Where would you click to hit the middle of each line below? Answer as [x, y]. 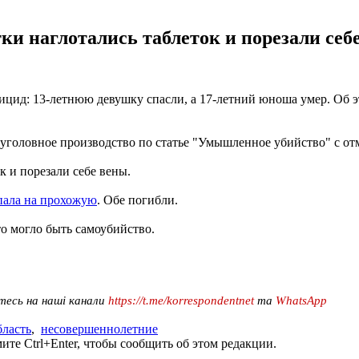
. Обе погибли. [137, 200]
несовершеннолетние [99, 329]
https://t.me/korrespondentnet [181, 300]
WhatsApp [301, 300]
